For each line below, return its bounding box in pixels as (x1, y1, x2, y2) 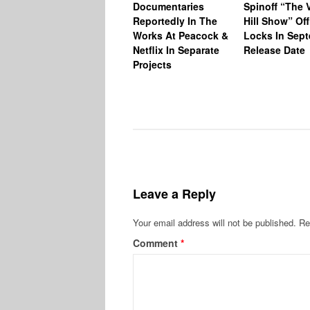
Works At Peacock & (133, 28, 228, 42)
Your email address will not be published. (133, 215, 296, 229)
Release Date (244, 42, 305, 57)
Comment (133, 235, 181, 250)
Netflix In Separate (133, 42, 219, 57)
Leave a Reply (133, 184, 216, 203)
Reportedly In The (133, 13, 217, 28)
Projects (133, 57, 172, 71)
